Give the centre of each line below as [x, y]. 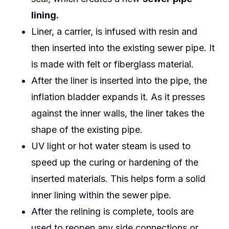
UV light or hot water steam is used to [111, 146]
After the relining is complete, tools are [112, 212]
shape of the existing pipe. [87, 130]
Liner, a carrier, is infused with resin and [114, 32]
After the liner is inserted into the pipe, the [119, 81]
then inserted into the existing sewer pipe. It [123, 48]
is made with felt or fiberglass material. [112, 64]
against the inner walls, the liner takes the [118, 113]
